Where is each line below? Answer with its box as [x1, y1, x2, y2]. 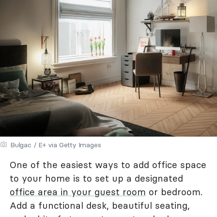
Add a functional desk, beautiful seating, [10, 199, 190, 211]
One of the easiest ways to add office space [10, 158, 206, 170]
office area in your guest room [10, 186, 146, 198]
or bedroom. [146, 186, 202, 198]
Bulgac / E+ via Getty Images [10, 140, 101, 149]
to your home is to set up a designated [10, 172, 183, 184]
